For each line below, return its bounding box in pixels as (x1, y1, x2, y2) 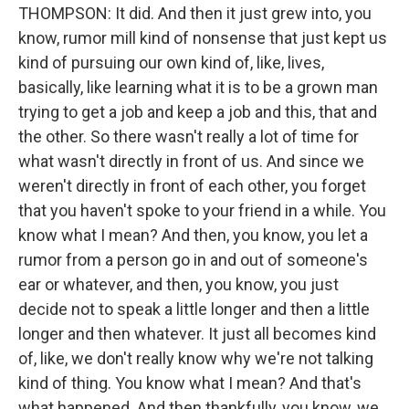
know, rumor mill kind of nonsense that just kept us (18, 28, 387, 48)
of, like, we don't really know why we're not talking (18, 349, 373, 369)
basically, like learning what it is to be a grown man (18, 78, 378, 98)
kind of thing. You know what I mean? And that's (18, 373, 362, 393)
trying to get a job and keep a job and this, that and (18, 102, 377, 122)
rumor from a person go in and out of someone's (18, 250, 368, 270)
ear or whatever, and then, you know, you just (18, 275, 339, 295)
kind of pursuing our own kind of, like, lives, (18, 53, 324, 73)
